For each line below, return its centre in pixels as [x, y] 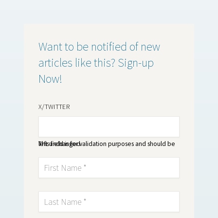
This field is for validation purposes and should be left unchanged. [60, 144]
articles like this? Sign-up [96, 63]
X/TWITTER [54, 107]
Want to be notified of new [99, 46]
